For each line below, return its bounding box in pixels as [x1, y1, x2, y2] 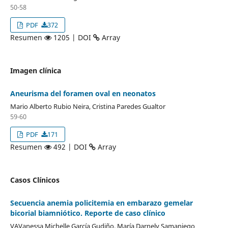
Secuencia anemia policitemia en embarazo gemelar [10, 197, 193, 208]
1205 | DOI [51, 32, 93, 42]
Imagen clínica [10, 65, 61, 75]
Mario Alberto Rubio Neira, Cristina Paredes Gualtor [10, 101, 165, 111]
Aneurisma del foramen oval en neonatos [10, 88, 156, 98]
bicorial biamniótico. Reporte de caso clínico [10, 208, 165, 218]
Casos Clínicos [10, 175, 60, 185]
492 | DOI [51, 141, 89, 152]
